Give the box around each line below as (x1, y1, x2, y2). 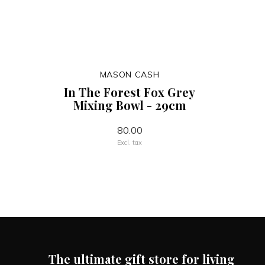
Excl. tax (117, 138, 142, 147)
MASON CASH (99, 69, 160, 80)
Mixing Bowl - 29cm (73, 97, 186, 113)
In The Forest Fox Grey (64, 84, 195, 100)
